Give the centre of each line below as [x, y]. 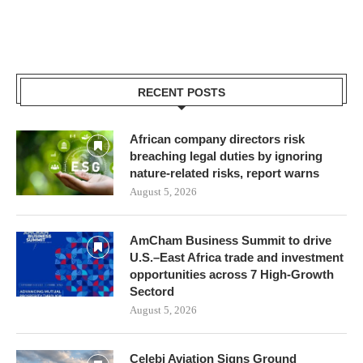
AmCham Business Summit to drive [231, 240]
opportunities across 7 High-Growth [232, 274]
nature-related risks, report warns [224, 173]
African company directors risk [217, 139]
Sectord [152, 291]
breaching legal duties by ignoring [226, 156]
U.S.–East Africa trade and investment [237, 257]
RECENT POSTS [181, 92]
